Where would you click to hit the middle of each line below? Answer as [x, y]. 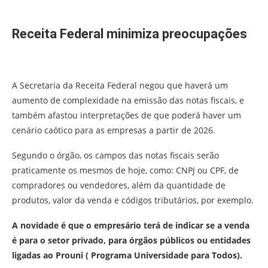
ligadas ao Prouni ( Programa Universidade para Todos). [127, 255]
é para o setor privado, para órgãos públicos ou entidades [131, 240]
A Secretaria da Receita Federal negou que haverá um [120, 86]
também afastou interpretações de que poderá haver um [127, 115]
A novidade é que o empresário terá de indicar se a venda [131, 226]
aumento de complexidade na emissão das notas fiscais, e [128, 100]
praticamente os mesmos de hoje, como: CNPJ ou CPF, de [125, 170]
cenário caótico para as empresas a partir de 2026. [114, 130]
